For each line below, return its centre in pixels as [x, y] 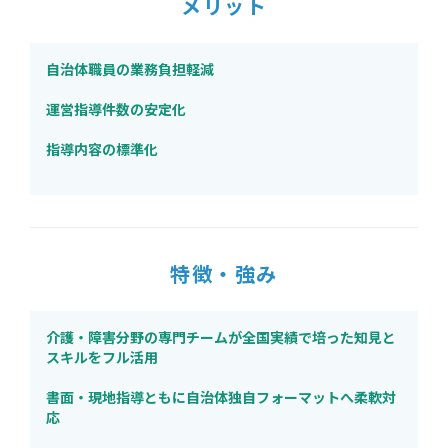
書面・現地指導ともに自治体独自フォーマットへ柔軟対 [221, 397]
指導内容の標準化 [102, 149]
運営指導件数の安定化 [116, 109]
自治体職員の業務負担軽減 [130, 69]
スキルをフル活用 [102, 357]
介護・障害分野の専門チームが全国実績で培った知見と [221, 337]
